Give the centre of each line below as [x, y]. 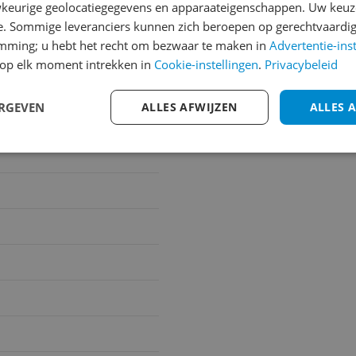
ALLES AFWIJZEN [189, 107]
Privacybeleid [301, 64]
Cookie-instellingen [206, 64]
